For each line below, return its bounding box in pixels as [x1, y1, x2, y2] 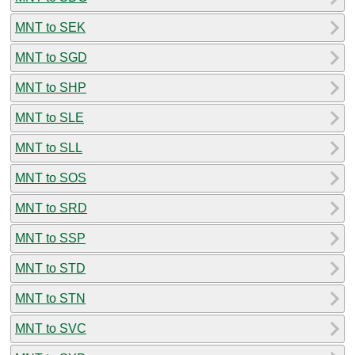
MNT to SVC [15, 321, 86, 335]
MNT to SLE [15, 110, 84, 124]
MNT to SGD [15, 50, 87, 64]
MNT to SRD [15, 200, 87, 215]
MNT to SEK [15, 20, 86, 34]
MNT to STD [15, 261, 86, 275]
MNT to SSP [15, 231, 86, 245]
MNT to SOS [15, 170, 86, 185]
